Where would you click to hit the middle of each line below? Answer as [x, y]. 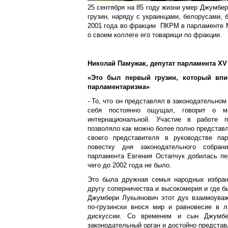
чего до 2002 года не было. [130, 165]
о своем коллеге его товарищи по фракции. [155, 35]
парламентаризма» [119, 87]
